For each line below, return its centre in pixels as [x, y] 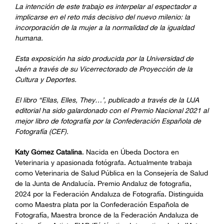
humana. [29, 38]
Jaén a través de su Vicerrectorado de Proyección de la [104, 69]
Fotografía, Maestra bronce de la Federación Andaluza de [107, 215]
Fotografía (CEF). [42, 131]
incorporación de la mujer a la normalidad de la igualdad [104, 27]
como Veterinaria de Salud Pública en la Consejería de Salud [111, 173]
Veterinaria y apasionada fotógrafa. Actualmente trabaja [103, 162]
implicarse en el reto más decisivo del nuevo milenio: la [102, 17]
